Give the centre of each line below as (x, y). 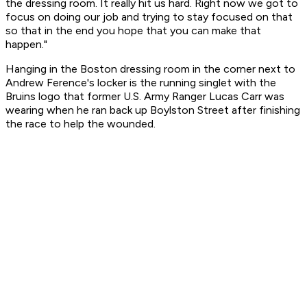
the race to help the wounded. (81, 124)
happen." (26, 45)
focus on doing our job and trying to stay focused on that (149, 17)
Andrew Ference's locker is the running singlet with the (141, 83)
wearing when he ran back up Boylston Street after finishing (153, 110)
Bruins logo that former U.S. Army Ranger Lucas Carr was (145, 97)
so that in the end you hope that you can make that (133, 31)
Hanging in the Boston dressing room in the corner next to (150, 69)
